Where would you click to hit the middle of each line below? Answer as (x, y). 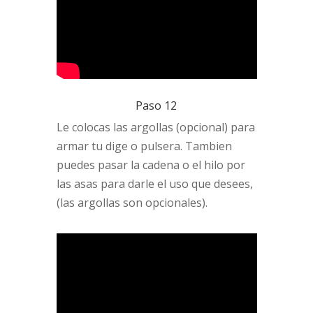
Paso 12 (156, 105)
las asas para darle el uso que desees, (154, 183)
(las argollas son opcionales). (132, 202)
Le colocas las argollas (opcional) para (155, 127)
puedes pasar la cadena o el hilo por (151, 165)
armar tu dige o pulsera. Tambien (144, 146)
